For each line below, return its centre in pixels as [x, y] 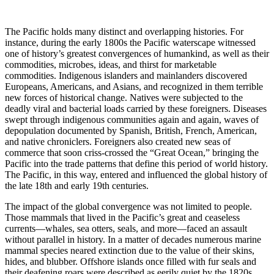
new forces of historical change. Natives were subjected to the [124, 98]
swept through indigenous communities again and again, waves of [132, 120]
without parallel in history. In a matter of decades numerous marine [133, 240]
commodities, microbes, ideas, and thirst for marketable [111, 65]
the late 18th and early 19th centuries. [77, 186]
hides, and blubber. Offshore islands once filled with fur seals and [131, 262]
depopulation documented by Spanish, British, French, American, [131, 131]
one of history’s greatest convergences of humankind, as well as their [137, 54]
